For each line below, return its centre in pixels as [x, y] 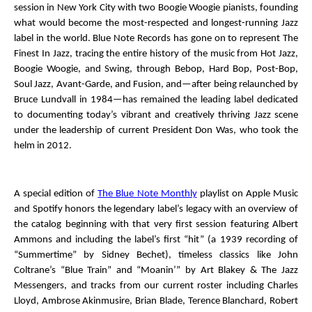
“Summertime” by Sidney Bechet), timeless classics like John [156, 256]
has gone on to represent [227, 38]
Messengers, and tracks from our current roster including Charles [156, 286]
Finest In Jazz [42, 54]
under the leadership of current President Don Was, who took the [156, 130]
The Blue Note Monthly [147, 194]
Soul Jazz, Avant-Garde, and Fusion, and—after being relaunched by [156, 84]
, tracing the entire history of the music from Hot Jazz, [184, 54]
